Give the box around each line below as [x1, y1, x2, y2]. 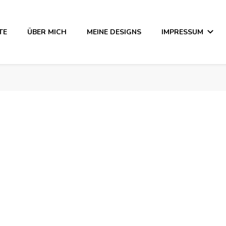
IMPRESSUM [161, 27, 203, 37]
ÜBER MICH [27, 27, 67, 37]
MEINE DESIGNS [86, 27, 141, 37]
